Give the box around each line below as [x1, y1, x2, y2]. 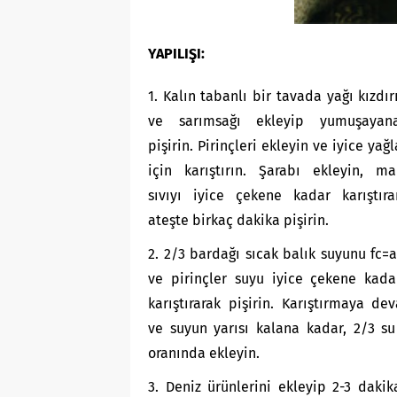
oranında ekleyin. [148, 345, 260, 362]
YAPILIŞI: [148, 45, 205, 63]
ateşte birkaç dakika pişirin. [148, 212, 329, 230]
